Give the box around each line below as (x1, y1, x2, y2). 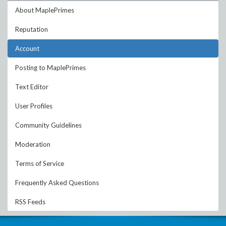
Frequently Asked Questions (15, 179, 99, 187)
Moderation (15, 140, 50, 148)
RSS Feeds (15, 198, 45, 206)
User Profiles (15, 102, 52, 110)
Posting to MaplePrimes (15, 64, 86, 72)
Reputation (15, 25, 48, 33)
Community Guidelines (15, 121, 82, 129)
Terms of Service (15, 159, 64, 167)
